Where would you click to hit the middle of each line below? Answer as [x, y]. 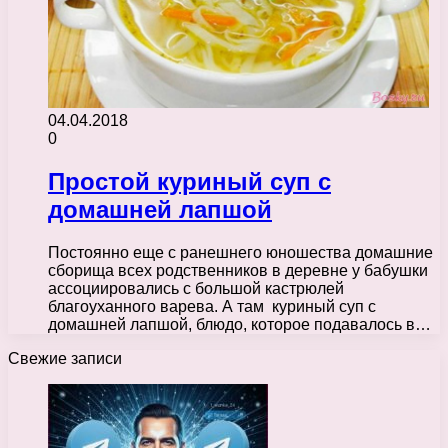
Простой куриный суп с [189, 181]
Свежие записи [65, 358]
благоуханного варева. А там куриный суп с [212, 306]
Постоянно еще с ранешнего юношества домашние [240, 252]
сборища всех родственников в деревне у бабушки [238, 270]
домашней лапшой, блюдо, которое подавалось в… [239, 324]
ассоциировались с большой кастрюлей [196, 288]
